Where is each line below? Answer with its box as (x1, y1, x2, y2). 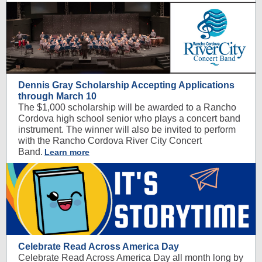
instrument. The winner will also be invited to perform (18, 125, 236, 135)
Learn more (44, 147, 89, 157)
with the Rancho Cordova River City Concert (18, 136, 202, 146)
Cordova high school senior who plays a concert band (18, 113, 240, 123)
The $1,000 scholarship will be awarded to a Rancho (18, 102, 236, 112)
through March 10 (18, 91, 96, 101)
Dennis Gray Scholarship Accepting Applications (18, 80, 235, 90)
